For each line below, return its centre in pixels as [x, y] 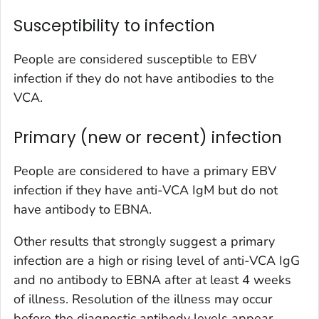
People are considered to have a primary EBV [145, 171]
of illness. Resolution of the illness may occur [143, 299]
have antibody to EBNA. [83, 210]
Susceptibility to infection [114, 26]
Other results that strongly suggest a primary [144, 242]
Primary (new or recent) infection [148, 138]
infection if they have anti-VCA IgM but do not [146, 190]
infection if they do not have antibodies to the [144, 79]
